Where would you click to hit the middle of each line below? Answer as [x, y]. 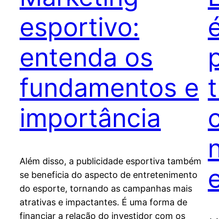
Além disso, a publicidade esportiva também [110, 161]
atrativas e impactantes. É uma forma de [103, 202]
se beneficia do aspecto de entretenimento [109, 175]
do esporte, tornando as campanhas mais [106, 189]
